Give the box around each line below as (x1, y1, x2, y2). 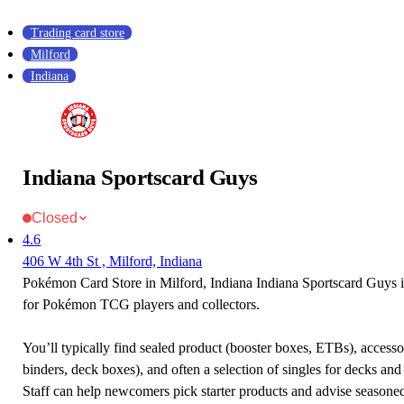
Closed (32, 209, 78, 226)
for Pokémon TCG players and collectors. (23, 296, 261, 313)
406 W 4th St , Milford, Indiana (23, 252, 203, 270)
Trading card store (30, 25, 124, 41)
